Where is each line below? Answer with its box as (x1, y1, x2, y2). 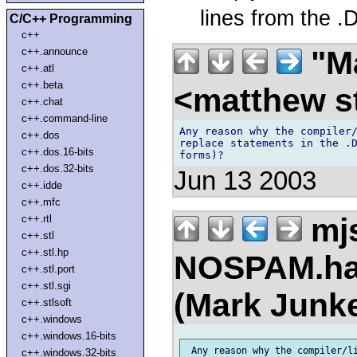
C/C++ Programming (10, 11, 132, 25)
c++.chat (22, 95, 64, 108)
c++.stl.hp (22, 245, 69, 258)
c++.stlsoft (22, 296, 73, 308)
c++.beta (22, 78, 64, 91)
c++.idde (22, 178, 63, 191)
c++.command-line (22, 112, 108, 124)
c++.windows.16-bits (22, 329, 117, 342)
